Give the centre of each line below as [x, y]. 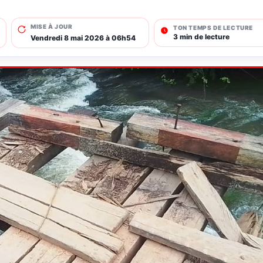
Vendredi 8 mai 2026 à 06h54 [83, 38]
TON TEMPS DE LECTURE [213, 28]
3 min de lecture [201, 37]
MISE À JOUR [52, 26]
